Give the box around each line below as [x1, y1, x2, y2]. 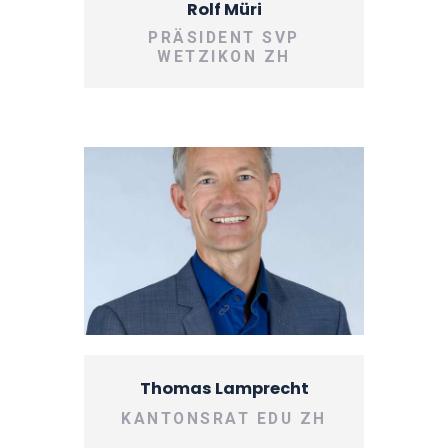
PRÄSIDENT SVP [148, 28, 300, 47]
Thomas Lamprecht [139, 376, 309, 400]
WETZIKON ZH [157, 47, 291, 66]
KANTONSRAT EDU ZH [121, 409, 327, 428]
